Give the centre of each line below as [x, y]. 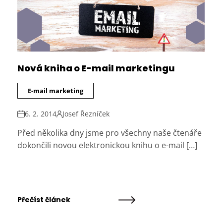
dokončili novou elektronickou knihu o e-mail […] [108, 145]
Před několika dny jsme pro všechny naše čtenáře [110, 133]
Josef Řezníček [86, 114]
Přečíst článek [44, 200]
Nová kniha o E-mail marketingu [96, 68]
